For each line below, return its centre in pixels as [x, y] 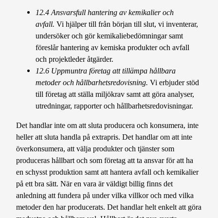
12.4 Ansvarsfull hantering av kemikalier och [105, 12]
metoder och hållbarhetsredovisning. [92, 82]
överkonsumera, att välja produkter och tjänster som [95, 149]
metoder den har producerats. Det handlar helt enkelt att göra [109, 207]
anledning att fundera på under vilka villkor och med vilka [105, 196]
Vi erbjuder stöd [174, 82]
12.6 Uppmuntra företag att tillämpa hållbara [106, 71]
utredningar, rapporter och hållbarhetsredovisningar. [115, 106]
